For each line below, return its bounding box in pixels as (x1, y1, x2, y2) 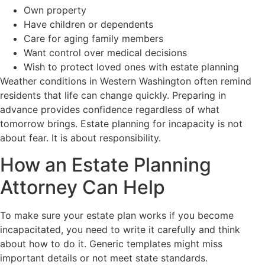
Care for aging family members (24, 33, 163, 45)
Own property (24, 4, 86, 17)
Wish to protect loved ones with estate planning (24, 61, 239, 73)
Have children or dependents (24, 18, 153, 31)
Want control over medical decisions (24, 47, 187, 59)
